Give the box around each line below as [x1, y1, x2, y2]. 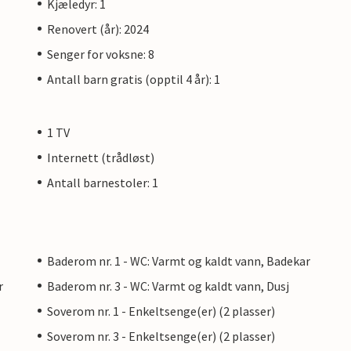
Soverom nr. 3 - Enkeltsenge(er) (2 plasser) [47, 327, 275, 344]
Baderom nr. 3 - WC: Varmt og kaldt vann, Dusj [47, 277, 289, 294]
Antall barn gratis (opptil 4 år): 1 [47, 71, 220, 87]
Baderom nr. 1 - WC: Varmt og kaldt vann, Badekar [47, 252, 310, 269]
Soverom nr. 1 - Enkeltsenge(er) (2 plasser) [47, 302, 275, 319]
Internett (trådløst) [47, 149, 154, 165]
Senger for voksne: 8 [47, 45, 154, 62]
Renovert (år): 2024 [47, 20, 149, 37]
